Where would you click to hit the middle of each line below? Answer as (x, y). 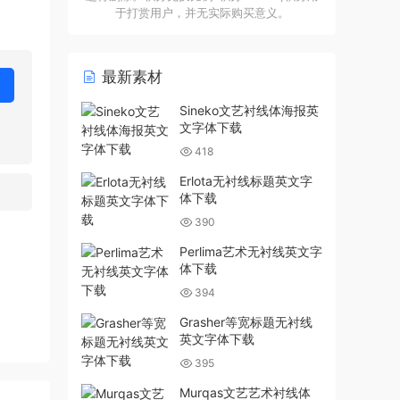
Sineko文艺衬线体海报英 (249, 110)
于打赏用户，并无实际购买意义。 (202, 12)
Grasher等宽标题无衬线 (246, 322)
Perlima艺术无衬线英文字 (251, 251)
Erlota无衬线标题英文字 (246, 181)
